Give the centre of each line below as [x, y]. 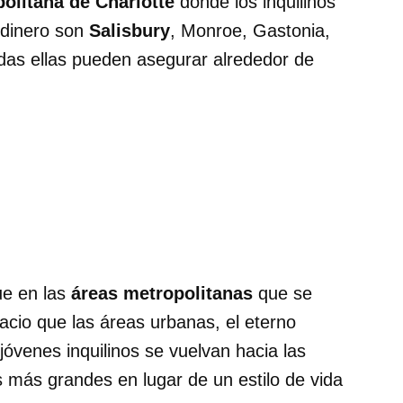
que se [282, 294]
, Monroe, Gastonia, [250, 31]
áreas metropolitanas [159, 294]
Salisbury [130, 31]
